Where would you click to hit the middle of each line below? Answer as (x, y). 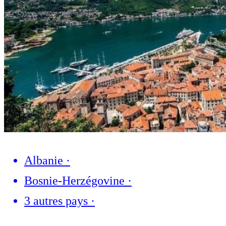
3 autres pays (56, 201)
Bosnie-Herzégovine (74, 180)
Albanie (44, 160)
